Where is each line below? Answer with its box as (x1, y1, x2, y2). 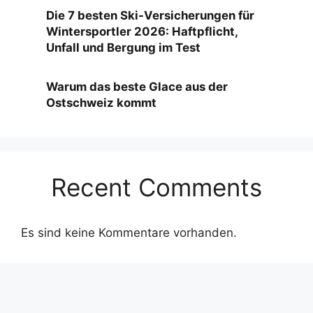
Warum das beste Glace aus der (46, 79, 228, 94)
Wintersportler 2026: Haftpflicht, (46, 24, 238, 38)
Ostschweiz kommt (46, 95, 156, 110)
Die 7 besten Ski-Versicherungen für (46, 8, 254, 22)
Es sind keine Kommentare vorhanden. (21, 225, 237, 240)
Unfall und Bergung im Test (46, 41, 201, 54)
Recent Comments (51, 172, 262, 202)
